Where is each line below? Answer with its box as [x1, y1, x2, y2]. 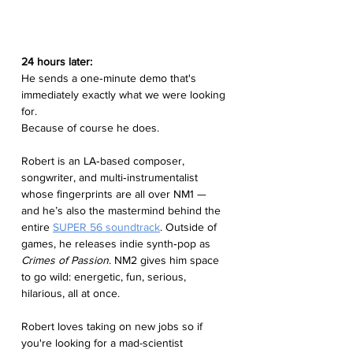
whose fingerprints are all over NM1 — [21, 188, 210, 201]
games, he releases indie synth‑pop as [21, 237, 214, 251]
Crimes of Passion [21, 254, 109, 267]
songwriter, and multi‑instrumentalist [21, 171, 201, 184]
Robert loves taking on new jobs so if [21, 320, 206, 333]
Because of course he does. [21, 121, 159, 135]
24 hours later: [21, 55, 92, 69]
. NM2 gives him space [109, 254, 222, 267]
